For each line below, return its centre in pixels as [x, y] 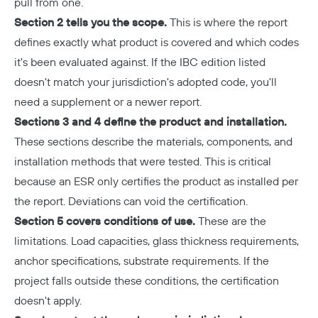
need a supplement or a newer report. [108, 102]
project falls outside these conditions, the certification [147, 281]
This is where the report [227, 23]
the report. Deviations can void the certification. [131, 202]
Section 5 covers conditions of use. [105, 221]
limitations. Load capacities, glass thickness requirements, [157, 241]
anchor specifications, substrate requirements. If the [142, 261]
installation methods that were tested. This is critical [143, 162]
